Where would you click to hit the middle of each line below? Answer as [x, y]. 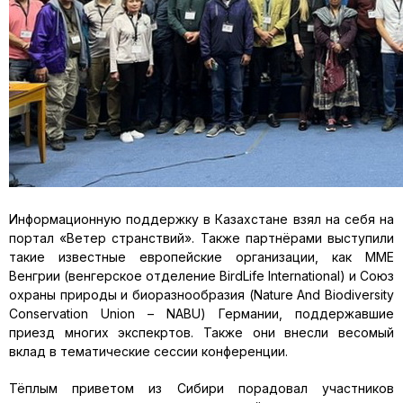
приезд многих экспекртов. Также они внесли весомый [201, 332]
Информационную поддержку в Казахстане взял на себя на [201, 219]
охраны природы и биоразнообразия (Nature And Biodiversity [201, 295]
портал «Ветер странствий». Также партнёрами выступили [201, 238]
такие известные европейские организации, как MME [201, 257]
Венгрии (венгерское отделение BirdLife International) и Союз [201, 276]
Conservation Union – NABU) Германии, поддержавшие [201, 313]
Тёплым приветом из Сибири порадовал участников [201, 388]
